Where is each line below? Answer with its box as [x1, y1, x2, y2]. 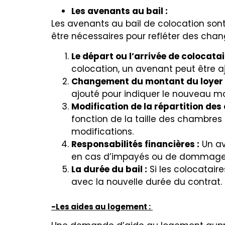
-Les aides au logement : [51, 201, 151, 212]
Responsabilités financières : [71, 138, 199, 150]
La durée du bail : [71, 163, 147, 175]
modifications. [71, 125, 134, 138]
